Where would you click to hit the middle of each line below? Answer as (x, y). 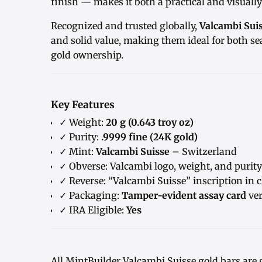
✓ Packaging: (90, 196)
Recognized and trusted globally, (125, 26)
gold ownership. (87, 55)
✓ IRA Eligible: (93, 210)
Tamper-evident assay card (184, 196)
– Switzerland (203, 152)
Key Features (83, 105)
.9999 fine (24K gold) (149, 137)
